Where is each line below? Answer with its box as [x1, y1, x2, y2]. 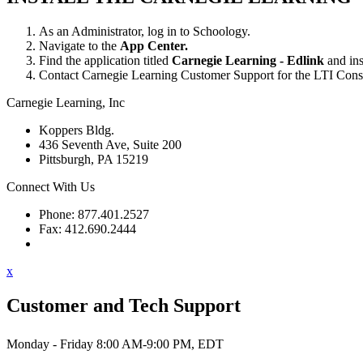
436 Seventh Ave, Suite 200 [39, 137, 181, 152]
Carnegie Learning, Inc [6, 95, 125, 109]
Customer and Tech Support [6, 294, 241, 316]
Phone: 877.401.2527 [39, 207, 149, 221]
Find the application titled [39, 53, 172, 67]
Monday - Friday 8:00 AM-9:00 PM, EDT [6, 336, 224, 351]
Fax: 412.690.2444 [39, 221, 136, 236]
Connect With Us [6, 179, 95, 194]
